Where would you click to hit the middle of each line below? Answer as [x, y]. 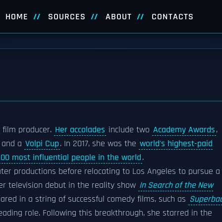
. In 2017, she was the [99, 144]
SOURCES [67, 17]
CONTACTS [172, 17]
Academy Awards [184, 130]
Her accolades [80, 130]
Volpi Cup [42, 144]
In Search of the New [176, 185]
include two [129, 130]
